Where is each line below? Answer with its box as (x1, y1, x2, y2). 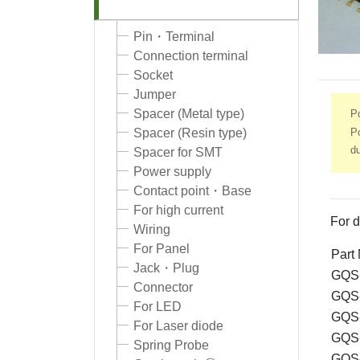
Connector (133, 280, 193, 295)
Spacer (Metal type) (133, 107, 244, 121)
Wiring (133, 223, 170, 237)
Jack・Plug (133, 261, 199, 276)
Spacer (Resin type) (133, 126, 247, 141)
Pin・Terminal (133, 30, 215, 44)
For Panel (133, 242, 190, 256)
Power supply (133, 165, 211, 179)
